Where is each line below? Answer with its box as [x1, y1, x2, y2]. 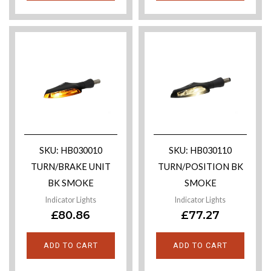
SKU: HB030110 [169, 145, 232, 155]
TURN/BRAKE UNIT [30, 161, 111, 172]
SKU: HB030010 [39, 145, 102, 155]
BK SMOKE [47, 177, 94, 188]
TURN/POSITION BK [157, 161, 243, 172]
